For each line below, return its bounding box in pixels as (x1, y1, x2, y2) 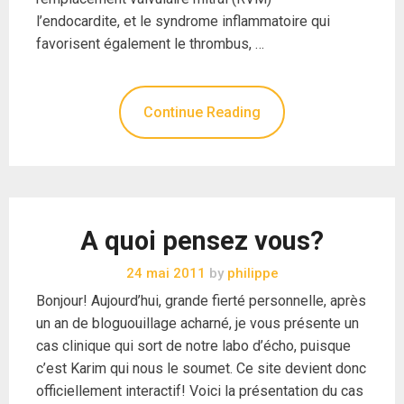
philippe (223, 264, 279, 281)
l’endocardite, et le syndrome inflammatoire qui (36, 12, 330, 30)
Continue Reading (143, 103, 261, 121)
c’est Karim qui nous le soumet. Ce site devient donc (36, 359, 366, 377)
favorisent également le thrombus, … (36, 34, 264, 52)
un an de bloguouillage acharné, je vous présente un (36, 314, 359, 332)
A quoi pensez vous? (80, 225, 324, 256)
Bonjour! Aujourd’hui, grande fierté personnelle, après (36, 291, 366, 309)
